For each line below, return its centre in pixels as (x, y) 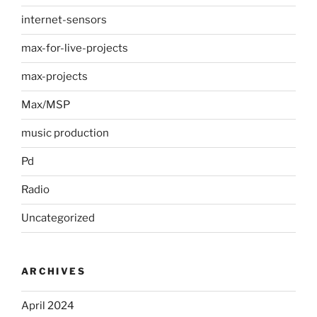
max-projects (54, 76)
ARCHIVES (53, 271)
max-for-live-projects (75, 48)
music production (65, 133)
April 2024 (48, 305)
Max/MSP (46, 105)
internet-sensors (64, 20)
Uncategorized (58, 218)
